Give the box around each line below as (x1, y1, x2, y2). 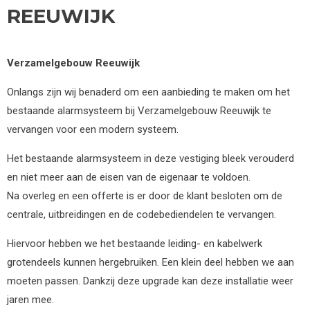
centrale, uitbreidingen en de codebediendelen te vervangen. (7, 208, 276, 221)
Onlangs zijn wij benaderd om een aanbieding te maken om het (7, 85, 290, 98)
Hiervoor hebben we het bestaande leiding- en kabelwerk (7, 237, 262, 250)
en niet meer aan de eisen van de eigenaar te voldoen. (7, 170, 250, 183)
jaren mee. (7, 293, 54, 306)
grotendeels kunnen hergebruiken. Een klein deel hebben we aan (7, 255, 294, 268)
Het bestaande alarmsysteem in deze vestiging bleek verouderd (7, 152, 294, 165)
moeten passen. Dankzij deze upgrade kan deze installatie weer (7, 274, 293, 287)
